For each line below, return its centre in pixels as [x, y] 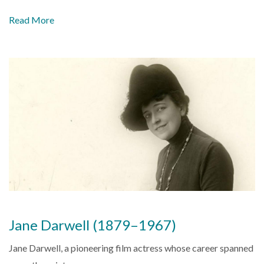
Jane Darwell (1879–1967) [93, 225]
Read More [32, 20]
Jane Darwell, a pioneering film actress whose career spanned [131, 248]
